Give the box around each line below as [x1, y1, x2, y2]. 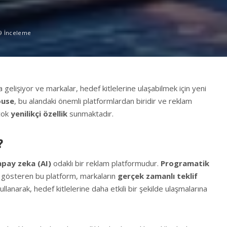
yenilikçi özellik [11, 108, 67, 119]
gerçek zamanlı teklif [118, 171, 198, 181]
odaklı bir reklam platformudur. [51, 158, 161, 169]
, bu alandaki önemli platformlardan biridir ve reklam [14, 96, 192, 106]
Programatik [161, 158, 209, 169]
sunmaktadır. [67, 108, 116, 119]
